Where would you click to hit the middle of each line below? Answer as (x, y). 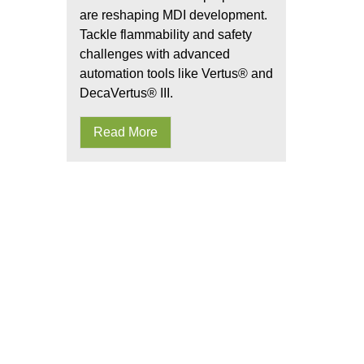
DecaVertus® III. (126, 93)
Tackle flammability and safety (166, 35)
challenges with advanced (155, 54)
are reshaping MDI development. (173, 15)
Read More (126, 132)
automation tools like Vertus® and (176, 74)
